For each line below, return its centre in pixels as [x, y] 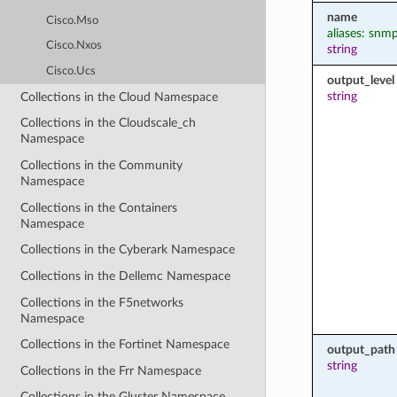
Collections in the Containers [99, 207]
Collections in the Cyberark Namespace [128, 250]
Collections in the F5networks [102, 302]
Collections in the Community [102, 165]
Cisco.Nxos [74, 46]
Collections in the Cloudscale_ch [109, 123]
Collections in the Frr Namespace [111, 370]
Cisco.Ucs [71, 71]
